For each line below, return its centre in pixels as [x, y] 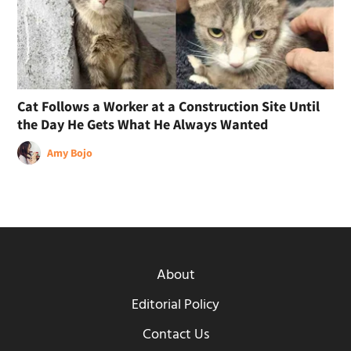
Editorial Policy [175, 305]
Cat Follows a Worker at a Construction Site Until [169, 106]
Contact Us [175, 335]
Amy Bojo [70, 152]
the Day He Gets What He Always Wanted [143, 124]
